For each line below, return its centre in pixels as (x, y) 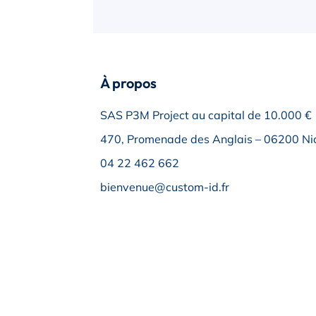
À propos (128, 83)
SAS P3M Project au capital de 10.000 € (206, 115)
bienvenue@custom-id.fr (165, 187)
